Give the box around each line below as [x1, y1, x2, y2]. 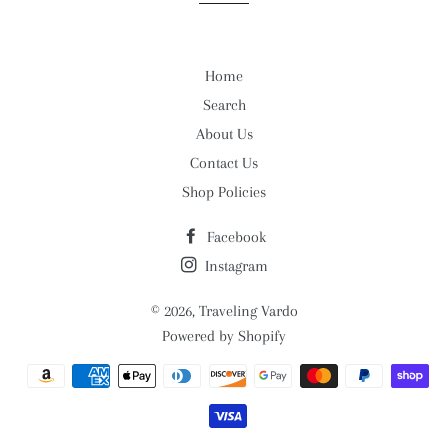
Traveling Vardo [198, 302, 298, 320]
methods [224, 392, 278, 410]
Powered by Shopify [162, 327, 286, 345]
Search [202, 96, 246, 114]
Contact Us [190, 154, 258, 172]
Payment [224, 367, 279, 385]
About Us [195, 125, 253, 143]
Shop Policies [182, 183, 266, 201]
